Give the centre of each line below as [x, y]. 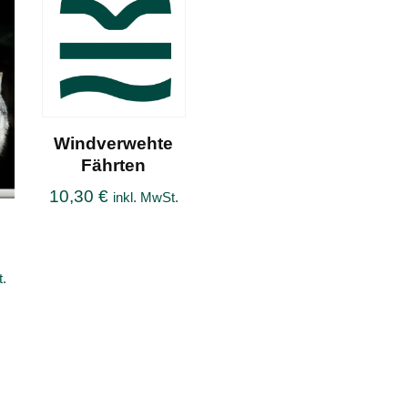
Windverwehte [114, 143]
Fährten [114, 165]
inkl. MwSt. [145, 197]
